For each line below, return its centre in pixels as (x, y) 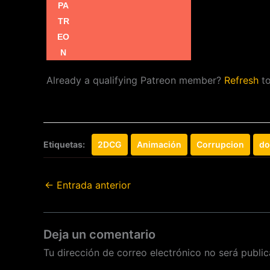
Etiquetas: (65, 144)
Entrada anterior (92, 185)
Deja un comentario (99, 234)
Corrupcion (220, 144)
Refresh (241, 80)
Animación (159, 144)
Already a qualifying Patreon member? (135, 80)
